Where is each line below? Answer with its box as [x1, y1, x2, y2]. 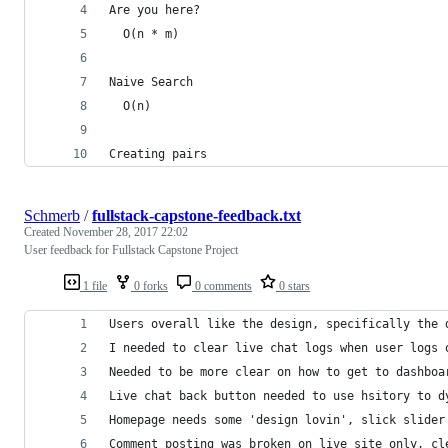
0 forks [131, 278, 168, 293]
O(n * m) [109, 26, 186, 41]
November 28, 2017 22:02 [63, 224, 188, 239]
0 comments [192, 278, 252, 293]
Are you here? [109, 2, 200, 17]
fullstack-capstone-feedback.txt [92, 206, 301, 224]
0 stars [276, 278, 310, 293]
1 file [80, 278, 107, 293]
